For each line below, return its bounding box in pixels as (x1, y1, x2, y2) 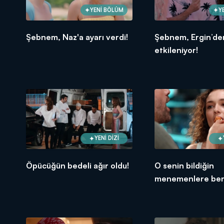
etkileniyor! (154, 45, 198, 55)
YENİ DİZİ (94, 134, 119, 142)
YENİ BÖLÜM (89, 6, 123, 13)
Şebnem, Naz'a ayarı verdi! (26, 32, 128, 42)
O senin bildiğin (154, 160, 214, 170)
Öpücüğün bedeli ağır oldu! (26, 160, 129, 170)
